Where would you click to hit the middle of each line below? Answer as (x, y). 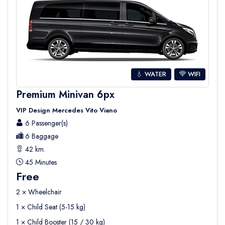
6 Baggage (41, 136)
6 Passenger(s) (45, 123)
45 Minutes (40, 162)
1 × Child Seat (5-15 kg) (51, 207)
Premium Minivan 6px (65, 94)
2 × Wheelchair (39, 192)
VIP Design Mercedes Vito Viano (67, 110)
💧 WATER (151, 74)
